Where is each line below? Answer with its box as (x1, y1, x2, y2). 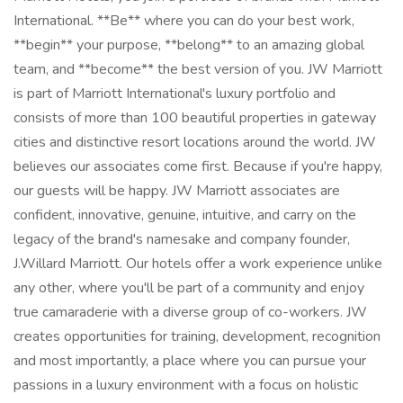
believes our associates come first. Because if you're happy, (13, 157, 382, 176)
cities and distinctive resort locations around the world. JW (13, 132, 376, 152)
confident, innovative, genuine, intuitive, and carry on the (13, 205, 356, 225)
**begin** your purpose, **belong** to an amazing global (13, 35, 364, 55)
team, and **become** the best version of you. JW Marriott (13, 59, 382, 79)
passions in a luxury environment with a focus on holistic (13, 375, 358, 395)
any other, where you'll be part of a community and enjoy (13, 278, 364, 298)
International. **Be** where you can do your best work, (13, 11, 354, 31)
